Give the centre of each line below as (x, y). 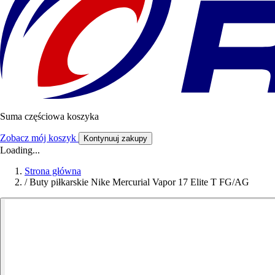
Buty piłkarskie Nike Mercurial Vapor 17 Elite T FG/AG (139, 182)
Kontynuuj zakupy (115, 139)
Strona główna (53, 171)
